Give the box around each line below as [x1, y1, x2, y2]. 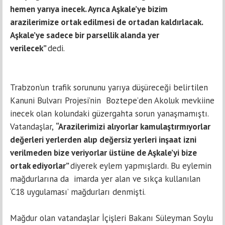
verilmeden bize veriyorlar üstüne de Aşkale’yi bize [10, 147, 197, 158]
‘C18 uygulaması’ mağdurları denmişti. [10, 186, 146, 197]
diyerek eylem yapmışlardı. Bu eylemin [70, 160, 211, 171]
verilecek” [10, 43, 48, 54]
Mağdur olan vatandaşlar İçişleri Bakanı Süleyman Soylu [10, 212, 213, 223]
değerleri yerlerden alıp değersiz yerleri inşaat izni [10, 134, 196, 145]
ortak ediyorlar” [10, 160, 70, 171]
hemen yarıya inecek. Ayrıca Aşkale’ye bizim [10, 4, 168, 15]
